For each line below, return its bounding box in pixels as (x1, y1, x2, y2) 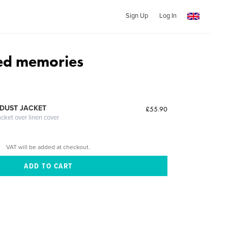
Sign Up (125, 12, 148, 20)
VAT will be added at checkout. (6, 143, 91, 151)
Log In (159, 12, 177, 20)
